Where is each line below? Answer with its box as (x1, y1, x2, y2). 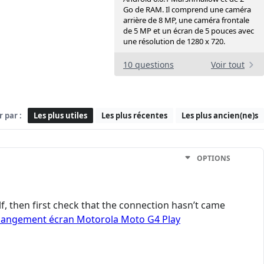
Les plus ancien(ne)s (181, 110, 258, 121)
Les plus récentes (101, 110, 167, 121)
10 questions (123, 59, 174, 71)
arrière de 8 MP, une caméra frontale (123, 15, 249, 26)
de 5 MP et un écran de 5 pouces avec (123, 25, 254, 37)
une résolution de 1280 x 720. (123, 36, 225, 47)
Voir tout (211, 59, 245, 71)
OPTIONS (196, 153, 230, 164)
